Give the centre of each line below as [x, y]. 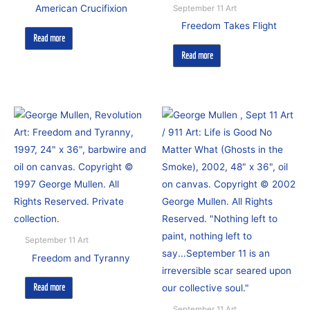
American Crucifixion [81, 9]
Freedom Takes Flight [229, 26]
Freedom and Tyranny [81, 258]
